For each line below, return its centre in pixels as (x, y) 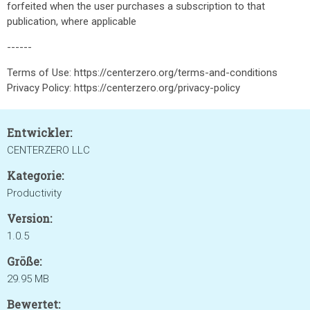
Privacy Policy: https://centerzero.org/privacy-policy (124, 88)
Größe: (24, 261)
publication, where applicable (72, 21)
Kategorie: (35, 175)
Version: (29, 218)
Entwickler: (39, 133)
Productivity (34, 193)
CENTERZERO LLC (48, 150)
